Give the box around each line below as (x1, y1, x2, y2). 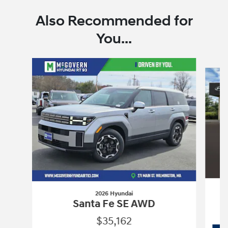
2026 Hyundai (95, 189, 133, 197)
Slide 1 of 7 (8, 59, 40, 68)
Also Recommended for (35, 12, 193, 31)
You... (96, 30, 132, 48)
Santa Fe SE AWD (72, 197, 155, 211)
